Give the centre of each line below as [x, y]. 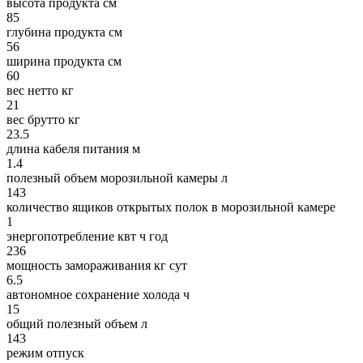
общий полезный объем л [77, 324]
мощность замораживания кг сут [97, 266]
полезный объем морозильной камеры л [117, 178]
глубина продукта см [64, 32]
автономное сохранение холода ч [98, 295]
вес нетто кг [40, 91]
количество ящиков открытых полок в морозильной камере [171, 207]
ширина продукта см [64, 62]
